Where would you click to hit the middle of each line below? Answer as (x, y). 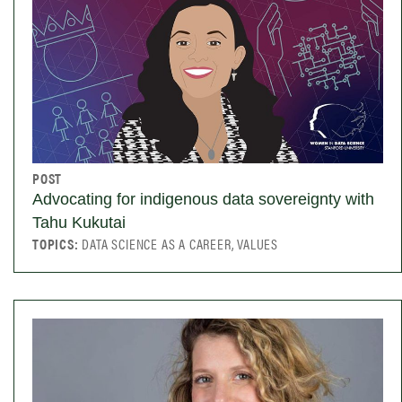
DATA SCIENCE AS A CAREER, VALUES (180, 244)
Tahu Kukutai (79, 223)
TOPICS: (57, 244)
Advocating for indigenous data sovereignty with (203, 200)
